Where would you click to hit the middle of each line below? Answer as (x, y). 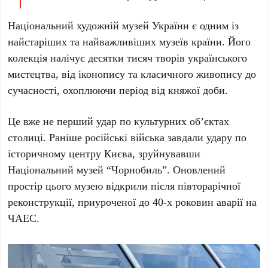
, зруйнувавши (167, 153)
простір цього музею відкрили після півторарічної (124, 186)
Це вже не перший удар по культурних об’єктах (119, 121)
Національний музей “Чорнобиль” (88, 170)
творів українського (200, 58)
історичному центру (56, 153)
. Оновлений (197, 170)
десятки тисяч (121, 58)
